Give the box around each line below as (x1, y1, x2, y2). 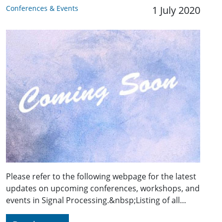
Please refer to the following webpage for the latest (6, 171, 196, 182)
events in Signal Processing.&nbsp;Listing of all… (6, 195, 186, 206)
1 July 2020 (152, 3, 200, 17)
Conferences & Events (6, 3, 78, 13)
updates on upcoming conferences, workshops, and (6, 183, 200, 194)
